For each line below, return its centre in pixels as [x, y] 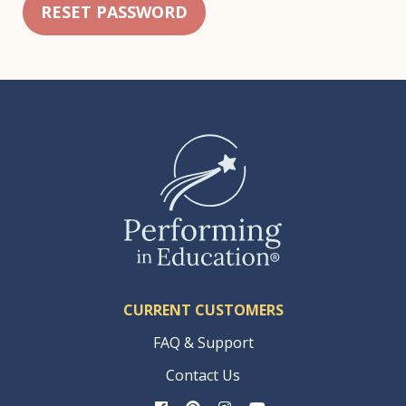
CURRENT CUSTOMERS [203, 310]
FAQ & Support [203, 343]
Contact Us [203, 376]
